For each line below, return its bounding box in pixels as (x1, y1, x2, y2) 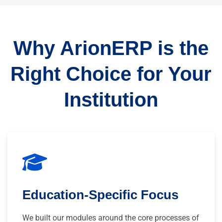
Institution (64, 88, 158, 111)
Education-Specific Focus (22, 187, 178, 202)
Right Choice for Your (10, 62, 212, 85)
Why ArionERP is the (13, 37, 209, 59)
